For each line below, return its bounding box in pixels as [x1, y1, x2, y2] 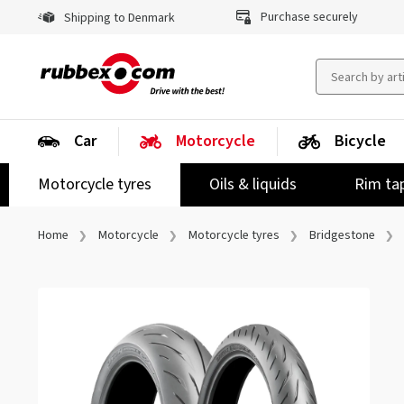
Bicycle [335, 130, 386, 152]
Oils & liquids [209, 173, 297, 196]
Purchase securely [257, 8, 358, 26]
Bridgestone [309, 226, 375, 244]
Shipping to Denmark [61, 9, 175, 27]
